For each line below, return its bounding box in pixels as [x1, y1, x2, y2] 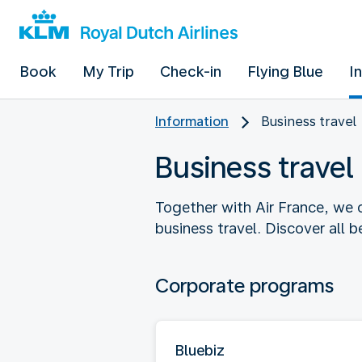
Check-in [160, 63, 221, 80]
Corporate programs [155, 273, 334, 297]
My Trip [82, 63, 134, 80]
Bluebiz [175, 341, 225, 359]
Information [155, 114, 229, 129]
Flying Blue [247, 63, 323, 80]
